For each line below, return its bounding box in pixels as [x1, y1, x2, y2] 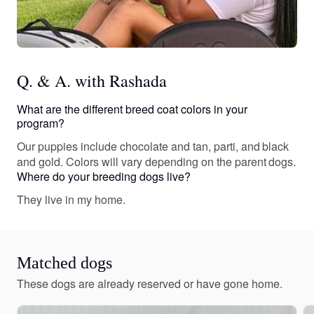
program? [17, 115, 64, 132]
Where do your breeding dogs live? [17, 168, 191, 185]
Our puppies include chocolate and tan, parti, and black [17, 138, 289, 155]
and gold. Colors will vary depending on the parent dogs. [17, 153, 296, 170]
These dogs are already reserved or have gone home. [17, 275, 282, 292]
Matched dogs [17, 254, 112, 273]
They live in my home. [17, 191, 125, 208]
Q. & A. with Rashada [17, 69, 167, 93]
